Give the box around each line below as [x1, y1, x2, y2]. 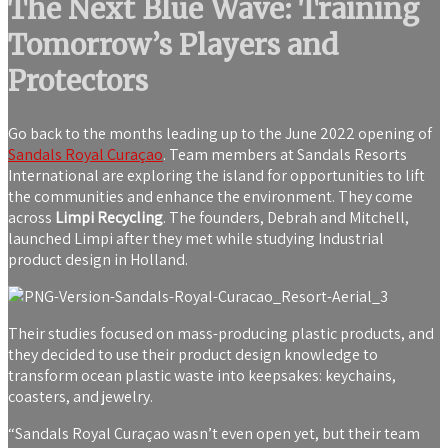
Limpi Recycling [55, 206, 163, 228]
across [8, 206, 55, 228]
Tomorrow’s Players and [8, 27, 338, 64]
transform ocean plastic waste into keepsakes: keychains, [8, 364, 396, 386]
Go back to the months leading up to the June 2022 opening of [8, 122, 432, 144]
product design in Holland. [8, 248, 188, 270]
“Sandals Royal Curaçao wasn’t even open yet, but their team [8, 422, 420, 444]
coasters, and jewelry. [8, 385, 153, 407]
